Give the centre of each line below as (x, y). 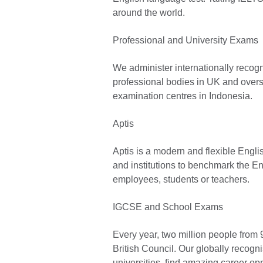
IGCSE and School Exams (168, 207)
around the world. (150, 13)
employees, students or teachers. (181, 179)
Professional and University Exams (186, 40)
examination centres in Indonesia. (184, 96)
